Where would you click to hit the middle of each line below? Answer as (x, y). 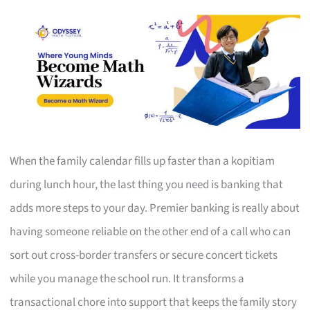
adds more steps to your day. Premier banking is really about (155, 208)
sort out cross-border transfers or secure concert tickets (144, 255)
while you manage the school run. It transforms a (127, 279)
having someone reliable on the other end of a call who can (151, 231)
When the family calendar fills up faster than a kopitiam (143, 161)
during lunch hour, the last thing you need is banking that (147, 184)
